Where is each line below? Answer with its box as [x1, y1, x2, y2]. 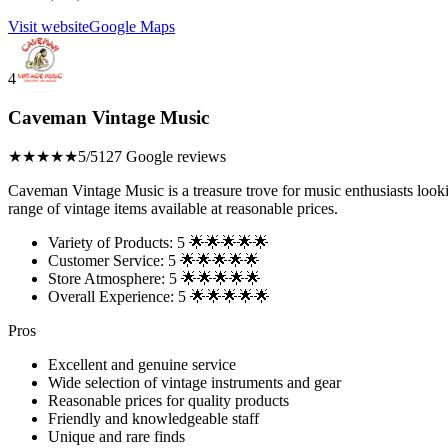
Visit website [8, 18, 89, 35]
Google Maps [89, 18, 175, 35]
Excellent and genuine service [48, 356, 236, 374]
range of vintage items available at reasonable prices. [8, 200, 338, 218]
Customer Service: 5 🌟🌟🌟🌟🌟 [48, 252, 260, 270]
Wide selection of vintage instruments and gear [48, 374, 341, 392]
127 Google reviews [98, 148, 226, 166]
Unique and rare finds [48, 428, 185, 446]
